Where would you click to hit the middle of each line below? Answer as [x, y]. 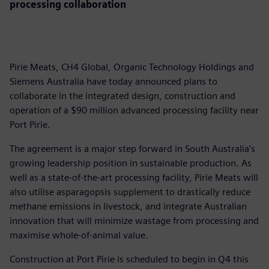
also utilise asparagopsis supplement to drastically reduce [130, 192]
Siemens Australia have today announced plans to [113, 81]
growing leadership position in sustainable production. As [131, 163]
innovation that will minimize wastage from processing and [134, 220]
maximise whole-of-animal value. [79, 235]
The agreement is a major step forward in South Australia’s [132, 148]
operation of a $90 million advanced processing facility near [134, 110]
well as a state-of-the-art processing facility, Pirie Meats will [134, 177]
